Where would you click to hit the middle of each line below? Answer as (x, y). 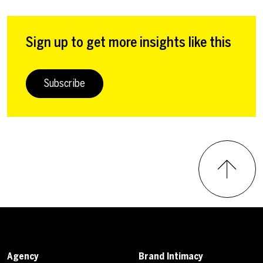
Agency (23, 256)
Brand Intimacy (171, 256)
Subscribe (65, 83)
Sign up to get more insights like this (129, 42)
